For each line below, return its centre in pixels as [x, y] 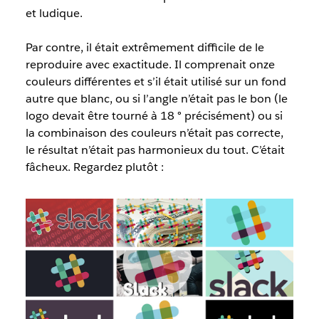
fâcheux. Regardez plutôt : [94, 167]
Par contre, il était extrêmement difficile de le [145, 48]
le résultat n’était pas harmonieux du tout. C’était [155, 150]
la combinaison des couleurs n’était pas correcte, [154, 133]
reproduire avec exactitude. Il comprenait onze [150, 65]
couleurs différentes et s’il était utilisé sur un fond [156, 82]
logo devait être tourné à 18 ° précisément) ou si [154, 116]
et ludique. [54, 14]
